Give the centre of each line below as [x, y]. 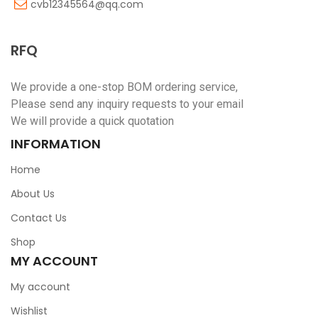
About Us [33, 194]
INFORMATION [56, 144]
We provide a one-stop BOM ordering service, [124, 87]
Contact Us [39, 218]
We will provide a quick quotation [92, 121]
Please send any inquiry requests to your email [127, 104]
